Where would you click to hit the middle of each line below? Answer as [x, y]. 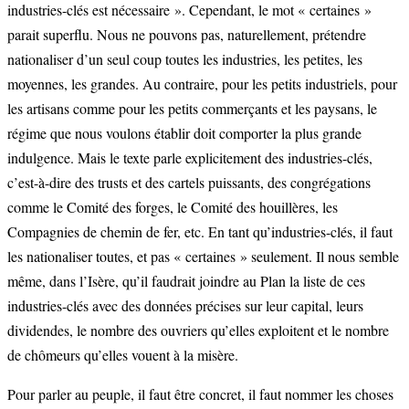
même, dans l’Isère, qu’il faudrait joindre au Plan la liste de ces [186, 280]
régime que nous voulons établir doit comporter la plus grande [184, 132]
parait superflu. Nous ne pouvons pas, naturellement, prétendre [187, 34]
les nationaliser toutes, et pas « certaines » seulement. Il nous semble [203, 256]
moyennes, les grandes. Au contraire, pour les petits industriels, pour [202, 83]
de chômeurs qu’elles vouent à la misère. [123, 354]
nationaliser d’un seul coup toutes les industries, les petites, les [185, 58]
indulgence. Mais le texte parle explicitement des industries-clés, [190, 157]
